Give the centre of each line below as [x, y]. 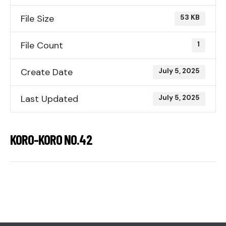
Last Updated [49, 99]
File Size [37, 19]
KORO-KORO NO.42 [51, 139]
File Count [42, 45]
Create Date [47, 72]
